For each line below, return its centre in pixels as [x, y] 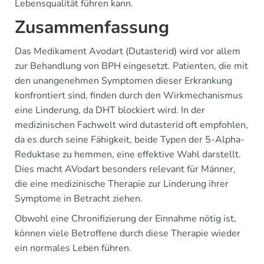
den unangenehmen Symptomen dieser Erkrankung [123, 81]
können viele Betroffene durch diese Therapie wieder [128, 234]
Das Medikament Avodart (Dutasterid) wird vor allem [128, 52]
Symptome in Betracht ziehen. [79, 199]
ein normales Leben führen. [73, 248]
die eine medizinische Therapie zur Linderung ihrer [122, 184]
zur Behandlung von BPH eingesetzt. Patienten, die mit [131, 66]
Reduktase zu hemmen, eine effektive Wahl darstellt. [128, 155]
